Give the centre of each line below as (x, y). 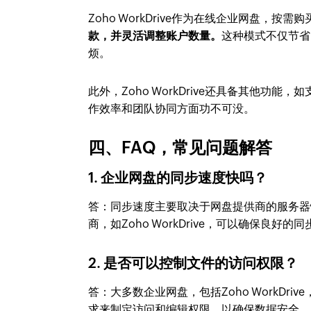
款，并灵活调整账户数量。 (155, 36)
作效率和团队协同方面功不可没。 (172, 109)
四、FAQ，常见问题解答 (180, 148)
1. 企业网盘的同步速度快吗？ (178, 178)
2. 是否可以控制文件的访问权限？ (193, 263)
